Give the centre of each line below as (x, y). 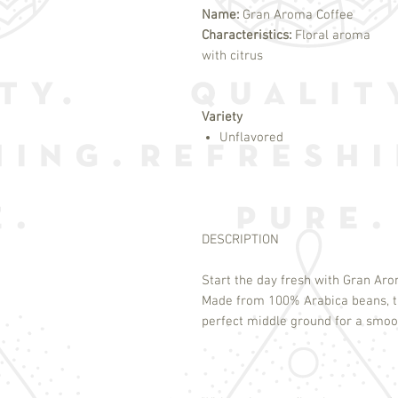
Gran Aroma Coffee (298, 16)
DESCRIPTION (240, 240)
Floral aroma (333, 36)
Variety (222, 118)
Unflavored (251, 138)
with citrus (232, 56)
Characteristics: (248, 36)
